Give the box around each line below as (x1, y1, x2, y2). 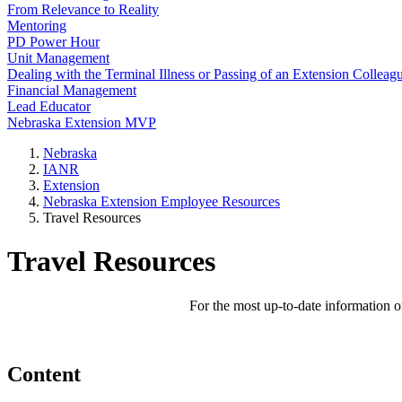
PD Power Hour (7, 34, 100, 49)
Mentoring (7, 18, 66, 33)
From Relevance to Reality (7, 2, 159, 17)
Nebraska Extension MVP (7, 115, 156, 130)
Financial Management (7, 83, 136, 98)
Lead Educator (7, 99, 91, 114)
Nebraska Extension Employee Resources (43, 194, 280, 209)
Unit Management (7, 50, 109, 66)
